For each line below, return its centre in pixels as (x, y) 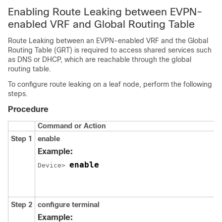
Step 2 (22, 204)
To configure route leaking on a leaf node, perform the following (110, 84)
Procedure (28, 109)
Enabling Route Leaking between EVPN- (105, 11)
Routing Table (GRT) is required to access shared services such (110, 50)
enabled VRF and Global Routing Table (101, 24)
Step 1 (22, 139)
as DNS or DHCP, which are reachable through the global (100, 59)
